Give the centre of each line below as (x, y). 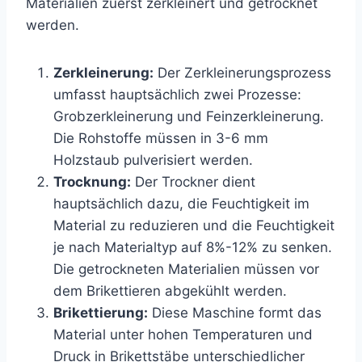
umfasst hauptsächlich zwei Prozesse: (177, 94)
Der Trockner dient (193, 181)
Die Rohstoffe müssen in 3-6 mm (161, 138)
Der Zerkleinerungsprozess (242, 72)
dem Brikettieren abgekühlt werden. (170, 290)
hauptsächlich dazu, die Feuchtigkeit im (181, 203)
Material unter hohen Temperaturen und (183, 334)
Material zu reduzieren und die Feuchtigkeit (194, 225)
